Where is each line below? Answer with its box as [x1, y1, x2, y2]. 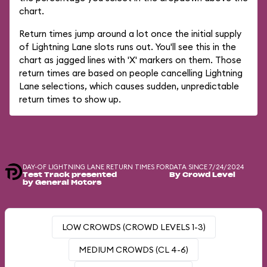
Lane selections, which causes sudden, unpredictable [19, 80, 239, 92]
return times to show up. [19, 94, 121, 105]
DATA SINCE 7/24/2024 [169, 163, 244, 171]
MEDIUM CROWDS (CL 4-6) [79, 244, 188, 255]
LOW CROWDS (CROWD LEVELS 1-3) [61, 222, 206, 232]
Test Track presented [23, 172, 117, 178]
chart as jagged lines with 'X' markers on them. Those [19, 54, 241, 66]
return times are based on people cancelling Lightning [19, 67, 243, 79]
